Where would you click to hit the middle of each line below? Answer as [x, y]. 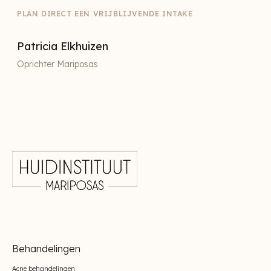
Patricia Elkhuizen [63, 47]
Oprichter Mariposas [57, 64]
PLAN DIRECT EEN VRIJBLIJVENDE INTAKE [105, 14]
